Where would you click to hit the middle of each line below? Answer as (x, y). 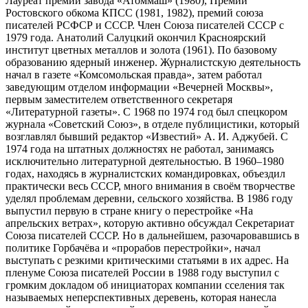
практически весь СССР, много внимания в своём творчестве (150, 186)
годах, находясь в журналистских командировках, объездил (145, 173)
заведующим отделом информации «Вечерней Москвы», (139, 87)
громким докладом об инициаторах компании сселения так (145, 285)
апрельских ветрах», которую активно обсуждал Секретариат (150, 223)
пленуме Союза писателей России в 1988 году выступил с (142, 272)
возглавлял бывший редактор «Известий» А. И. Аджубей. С (147, 136)
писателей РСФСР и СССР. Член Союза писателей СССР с (145, 25)
